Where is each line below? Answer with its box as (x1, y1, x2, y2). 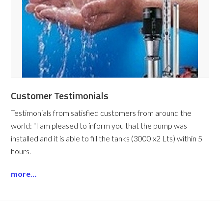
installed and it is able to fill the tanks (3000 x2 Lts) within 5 (11, 133, 203, 143)
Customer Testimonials (11, 87, 109, 103)
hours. (11, 146, 31, 156)
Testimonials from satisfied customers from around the (11, 108, 192, 117)
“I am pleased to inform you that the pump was (33, 120, 188, 130)
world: (11, 120, 34, 130)
